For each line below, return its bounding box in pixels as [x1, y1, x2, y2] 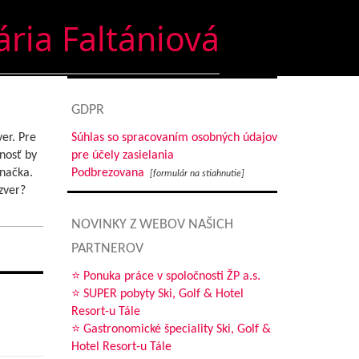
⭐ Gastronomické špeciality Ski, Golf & [71, 323, 271, 336]
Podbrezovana [71, 167, 144, 179]
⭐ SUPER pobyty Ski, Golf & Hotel [71, 288, 244, 301]
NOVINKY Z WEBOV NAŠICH [71, 217, 233, 232]
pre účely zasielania [71, 149, 174, 162]
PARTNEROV [71, 241, 143, 256]
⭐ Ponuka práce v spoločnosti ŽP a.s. [71, 270, 260, 283]
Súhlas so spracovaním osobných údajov [71, 131, 277, 144]
